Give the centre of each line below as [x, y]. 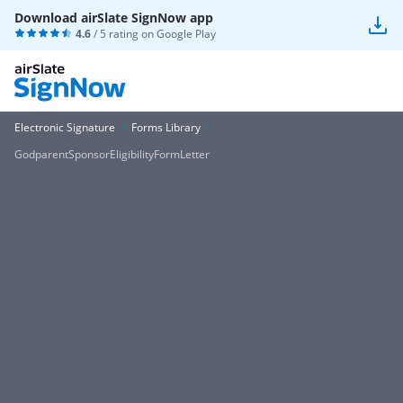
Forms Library [166, 127]
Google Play [186, 34]
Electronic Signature [65, 127]
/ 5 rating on [124, 34]
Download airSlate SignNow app [114, 18]
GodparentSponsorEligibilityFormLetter [112, 154]
